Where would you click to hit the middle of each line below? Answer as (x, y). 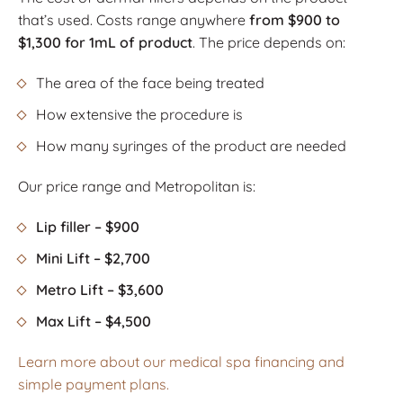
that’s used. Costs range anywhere (134, 19)
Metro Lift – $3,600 (100, 289)
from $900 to (295, 19)
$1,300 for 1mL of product (105, 42)
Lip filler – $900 (88, 226)
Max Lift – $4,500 (94, 321)
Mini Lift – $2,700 (93, 258)
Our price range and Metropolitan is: (137, 186)
